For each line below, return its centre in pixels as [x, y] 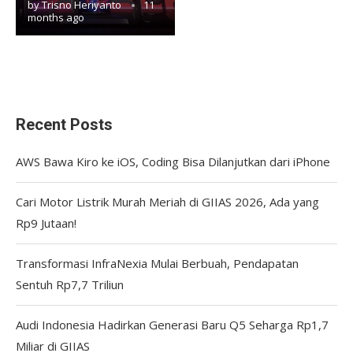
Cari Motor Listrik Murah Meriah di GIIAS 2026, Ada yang [167, 201]
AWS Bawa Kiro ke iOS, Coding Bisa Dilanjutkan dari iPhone [173, 161]
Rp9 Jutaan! [46, 223]
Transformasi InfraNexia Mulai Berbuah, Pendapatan [157, 263]
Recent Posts [64, 124]
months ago [56, 17]
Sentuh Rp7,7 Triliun [70, 284]
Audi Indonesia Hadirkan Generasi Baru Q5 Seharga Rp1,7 [172, 324]
